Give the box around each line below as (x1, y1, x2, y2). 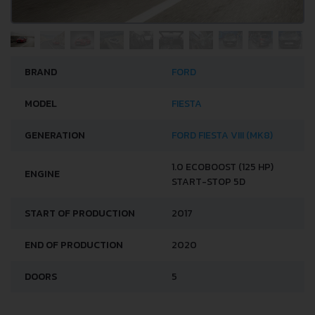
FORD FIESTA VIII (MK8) (172, 127, 273, 143)
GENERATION (25, 127, 85, 143)
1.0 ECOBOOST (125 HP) (172, 159, 274, 174)
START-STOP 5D (172, 174, 245, 189)
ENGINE (25, 166, 60, 181)
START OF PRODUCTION (25, 205, 135, 221)
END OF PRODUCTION (25, 237, 123, 252)
